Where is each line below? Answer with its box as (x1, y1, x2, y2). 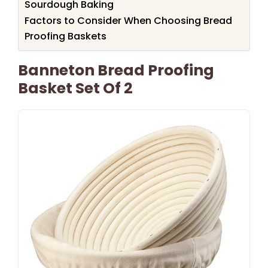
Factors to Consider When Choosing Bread (25, 13, 232, 28)
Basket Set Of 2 (18, 77, 133, 99)
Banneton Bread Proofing (18, 59, 214, 81)
